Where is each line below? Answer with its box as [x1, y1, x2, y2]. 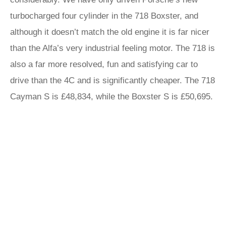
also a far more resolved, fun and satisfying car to [10, 60, 198, 69]
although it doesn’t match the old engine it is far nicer [10, 27, 209, 37]
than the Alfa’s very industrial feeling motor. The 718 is [10, 43, 215, 53]
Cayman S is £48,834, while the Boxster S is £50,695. [10, 92, 213, 101]
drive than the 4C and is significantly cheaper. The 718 [10, 76, 215, 85]
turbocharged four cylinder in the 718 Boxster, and [10, 11, 198, 21]
